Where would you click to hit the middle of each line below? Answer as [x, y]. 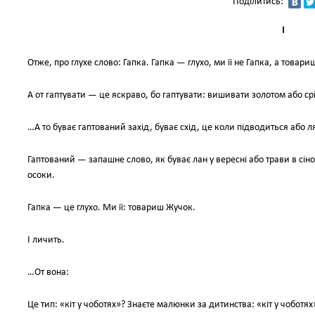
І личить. [46, 240]
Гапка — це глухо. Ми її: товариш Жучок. [111, 208]
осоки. [41, 175]
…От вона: [48, 272]
